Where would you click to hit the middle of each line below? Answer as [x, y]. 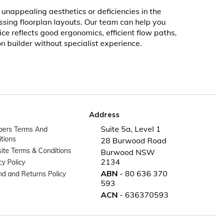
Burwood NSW [128, 152]
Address [104, 115]
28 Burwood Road [134, 140]
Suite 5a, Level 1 [131, 129]
